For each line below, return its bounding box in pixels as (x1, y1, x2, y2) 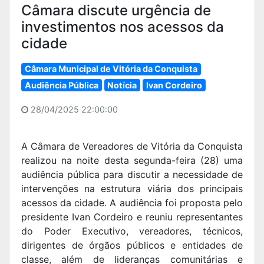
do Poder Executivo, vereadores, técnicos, (21, 225, 243, 237)
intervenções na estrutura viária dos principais (21, 183, 243, 195)
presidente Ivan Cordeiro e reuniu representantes (21, 211, 243, 223)
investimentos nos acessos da (21, 18, 224, 36)
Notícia (107, 80, 137, 90)
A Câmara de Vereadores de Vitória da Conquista (21, 140, 243, 153)
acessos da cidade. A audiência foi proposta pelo (21, 197, 243, 209)
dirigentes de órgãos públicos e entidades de (21, 239, 243, 252)
